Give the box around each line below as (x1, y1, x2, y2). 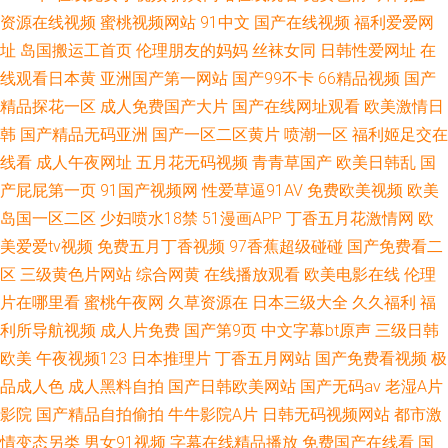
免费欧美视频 (307, 181, 403, 200)
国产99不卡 (232, 69, 314, 88)
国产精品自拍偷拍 (36, 405, 164, 424)
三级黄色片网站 (20, 265, 132, 284)
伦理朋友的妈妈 (136, 41, 248, 60)
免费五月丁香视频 (97, 237, 225, 256)
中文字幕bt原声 (261, 321, 371, 340)
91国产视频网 (100, 181, 198, 200)
